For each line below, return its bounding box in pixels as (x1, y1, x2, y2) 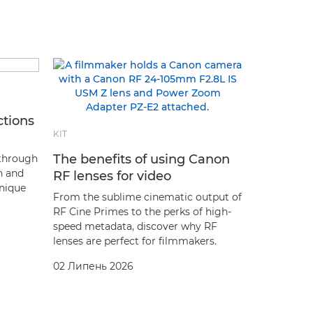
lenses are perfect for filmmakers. (53, 234, 217, 247)
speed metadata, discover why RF (53, 219, 217, 233)
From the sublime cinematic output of (53, 190, 242, 203)
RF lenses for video (53, 168, 171, 184)
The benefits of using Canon (53, 151, 230, 167)
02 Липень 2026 (53, 259, 133, 272)
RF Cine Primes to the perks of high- (53, 205, 231, 218)
